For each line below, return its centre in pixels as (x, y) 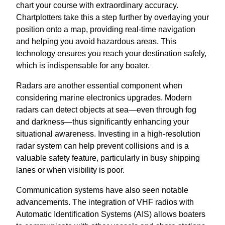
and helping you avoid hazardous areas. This (96, 42)
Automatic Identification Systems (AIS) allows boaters (111, 214)
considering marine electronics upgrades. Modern (104, 98)
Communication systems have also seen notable (102, 190)
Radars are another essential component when (99, 86)
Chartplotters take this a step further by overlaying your (113, 18)
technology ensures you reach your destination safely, (111, 54)
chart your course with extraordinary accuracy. (97, 6)
